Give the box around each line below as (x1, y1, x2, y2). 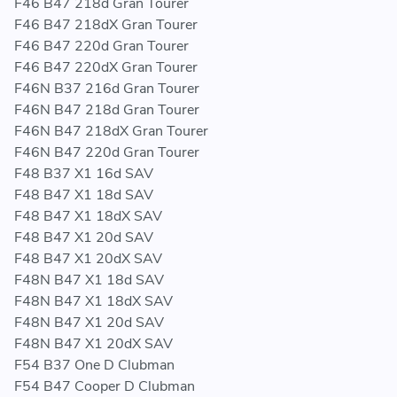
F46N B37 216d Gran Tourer (14, 79, 199, 99)
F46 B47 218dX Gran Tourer (14, 15, 198, 35)
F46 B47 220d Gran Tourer (14, 36, 189, 57)
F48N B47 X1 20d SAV (14, 313, 164, 333)
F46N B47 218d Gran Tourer (14, 100, 199, 121)
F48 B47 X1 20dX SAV (14, 249, 162, 269)
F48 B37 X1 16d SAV (14, 164, 153, 184)
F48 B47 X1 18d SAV (14, 185, 153, 206)
